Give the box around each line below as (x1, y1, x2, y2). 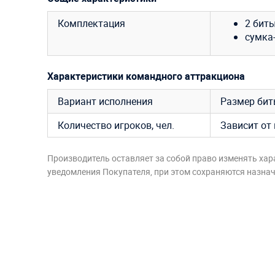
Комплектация (58, 17, 125, 31)
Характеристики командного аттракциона (47, 69, 245, 83)
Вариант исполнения (58, 95, 153, 109)
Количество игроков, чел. (58, 118, 174, 133)
